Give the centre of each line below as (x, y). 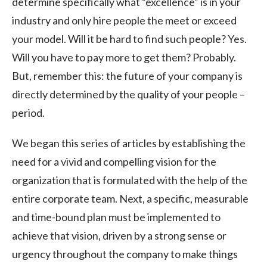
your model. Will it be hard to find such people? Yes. (129, 38)
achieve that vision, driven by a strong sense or (119, 235)
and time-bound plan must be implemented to (116, 217)
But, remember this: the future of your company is (127, 75)
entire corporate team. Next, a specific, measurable (130, 198)
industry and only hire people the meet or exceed (124, 20)
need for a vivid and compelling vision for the (114, 161)
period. (28, 112)
